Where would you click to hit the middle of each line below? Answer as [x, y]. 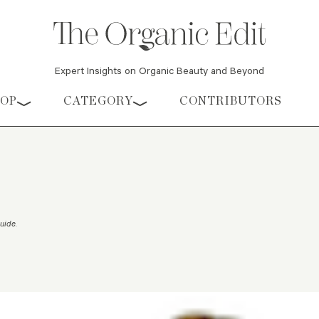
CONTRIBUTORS [231, 101]
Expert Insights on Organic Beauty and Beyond [159, 70]
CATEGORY [98, 101]
